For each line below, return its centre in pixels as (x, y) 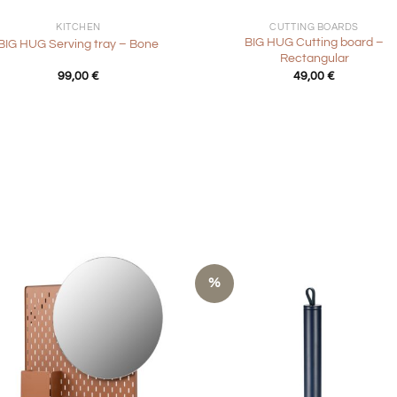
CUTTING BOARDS (314, 27)
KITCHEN (78, 27)
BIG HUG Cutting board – (315, 43)
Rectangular (314, 58)
